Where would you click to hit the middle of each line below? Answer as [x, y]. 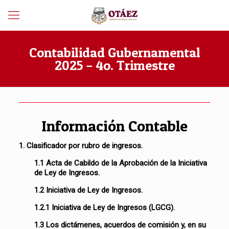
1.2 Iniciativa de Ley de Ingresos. [89, 190]
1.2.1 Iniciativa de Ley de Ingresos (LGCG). [105, 208]
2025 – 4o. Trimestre [114, 65]
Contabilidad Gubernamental [114, 52]
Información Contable [114, 126]
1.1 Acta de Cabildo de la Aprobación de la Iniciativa [121, 163]
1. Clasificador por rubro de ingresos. [81, 146]
